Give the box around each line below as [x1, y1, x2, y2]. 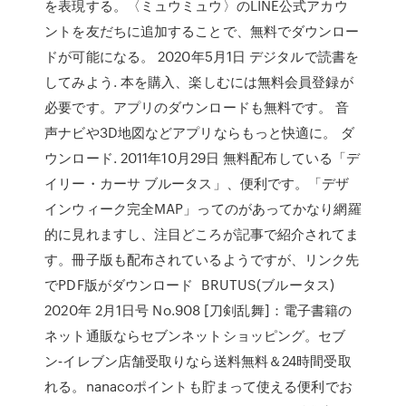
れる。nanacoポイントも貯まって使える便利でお [44, 376, 353, 396]
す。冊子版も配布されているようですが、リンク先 [44, 249, 360, 269]
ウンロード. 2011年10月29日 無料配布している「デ [44, 148, 361, 168]
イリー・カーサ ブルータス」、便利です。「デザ [44, 173, 350, 193]
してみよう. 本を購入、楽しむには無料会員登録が [44, 72, 353, 92]
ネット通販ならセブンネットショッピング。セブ [44, 325, 346, 345]
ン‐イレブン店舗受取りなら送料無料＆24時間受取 [44, 351, 352, 371]
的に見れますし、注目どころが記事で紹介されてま [44, 224, 360, 244]
